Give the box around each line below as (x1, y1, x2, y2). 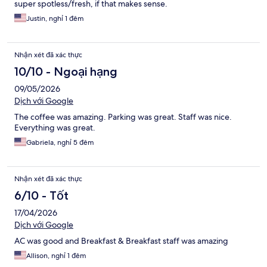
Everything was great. (14, 122, 95, 133)
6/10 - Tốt (14, 188, 69, 203)
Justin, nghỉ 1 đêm (26, 14, 84, 24)
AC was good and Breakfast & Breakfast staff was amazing (14, 235, 228, 247)
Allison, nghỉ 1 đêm (26, 251, 86, 261)
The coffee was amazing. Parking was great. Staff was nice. (14, 111, 232, 123)
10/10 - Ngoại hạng (14, 64, 117, 79)
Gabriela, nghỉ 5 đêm (26, 138, 94, 148)
